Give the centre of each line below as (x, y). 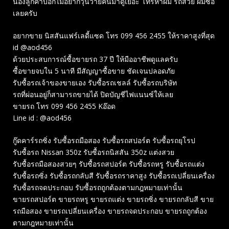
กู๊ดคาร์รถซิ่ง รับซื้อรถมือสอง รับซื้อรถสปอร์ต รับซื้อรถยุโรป (104, 141)
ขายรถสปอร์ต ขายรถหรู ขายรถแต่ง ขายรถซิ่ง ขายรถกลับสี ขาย (113, 199)
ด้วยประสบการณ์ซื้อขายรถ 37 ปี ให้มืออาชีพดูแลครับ (95, 59)
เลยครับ (25, 13)
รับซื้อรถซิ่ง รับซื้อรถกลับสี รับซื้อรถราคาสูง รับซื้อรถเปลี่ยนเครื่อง (114, 176)
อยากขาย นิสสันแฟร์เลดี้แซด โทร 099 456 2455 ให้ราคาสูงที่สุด (114, 36)
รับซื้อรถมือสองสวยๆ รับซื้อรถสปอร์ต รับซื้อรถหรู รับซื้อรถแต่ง (109, 164)
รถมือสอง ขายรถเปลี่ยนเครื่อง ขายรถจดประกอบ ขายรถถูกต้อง (110, 211)
